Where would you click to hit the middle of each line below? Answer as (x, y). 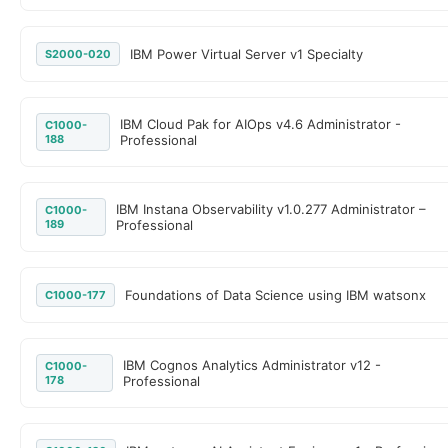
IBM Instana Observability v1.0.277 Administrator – (271, 209)
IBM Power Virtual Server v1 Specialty (246, 54)
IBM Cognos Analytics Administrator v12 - (252, 365)
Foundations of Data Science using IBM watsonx (275, 295)
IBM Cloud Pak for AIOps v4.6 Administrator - (260, 124)
